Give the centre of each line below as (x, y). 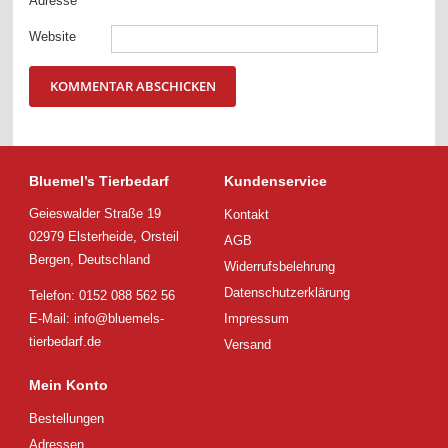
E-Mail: (52, 318)
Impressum (256, 318)
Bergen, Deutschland (90, 259)
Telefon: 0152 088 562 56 (102, 295)
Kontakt (246, 214)
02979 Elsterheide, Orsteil (104, 236)
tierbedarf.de (65, 341)
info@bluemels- (119, 318)
